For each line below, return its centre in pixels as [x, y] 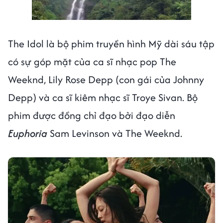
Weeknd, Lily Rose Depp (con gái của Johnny [106, 79]
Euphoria [29, 133]
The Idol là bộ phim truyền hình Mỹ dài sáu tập [111, 43]
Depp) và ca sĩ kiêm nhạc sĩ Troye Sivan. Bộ [103, 97]
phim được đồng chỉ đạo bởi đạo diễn [92, 115]
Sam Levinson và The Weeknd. [117, 133]
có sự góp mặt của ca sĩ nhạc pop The [92, 61]
